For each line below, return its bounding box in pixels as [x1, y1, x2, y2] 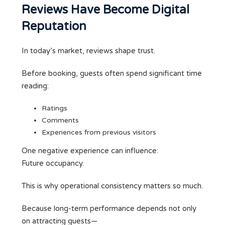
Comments [42, 116, 79, 125]
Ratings [42, 104, 67, 113]
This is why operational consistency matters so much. [22, 181, 203, 191]
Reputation [22, 19, 86, 34]
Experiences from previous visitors [42, 128, 156, 137]
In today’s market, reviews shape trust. [22, 46, 155, 56]
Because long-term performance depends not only [22, 204, 196, 213]
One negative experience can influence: [22, 146, 158, 156]
